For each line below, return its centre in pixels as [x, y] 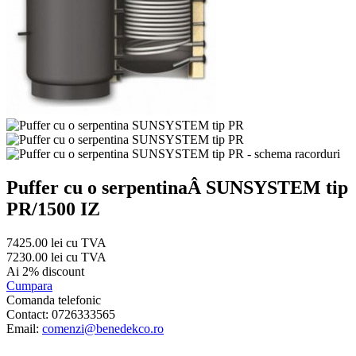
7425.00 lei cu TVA [56, 242]
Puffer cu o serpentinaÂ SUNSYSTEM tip [177, 187]
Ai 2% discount [45, 271]
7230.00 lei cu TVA [56, 257]
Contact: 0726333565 [61, 314]
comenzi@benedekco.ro [103, 328]
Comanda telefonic [54, 300]
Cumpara [29, 285]
